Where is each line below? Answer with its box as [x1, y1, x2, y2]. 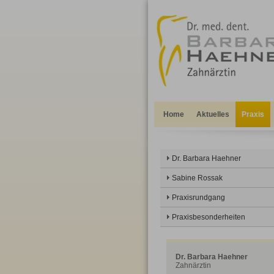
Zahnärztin [176, 261, 211, 270]
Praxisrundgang [172, 193, 225, 202]
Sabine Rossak [172, 174, 223, 182]
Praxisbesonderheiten [172, 213, 245, 221]
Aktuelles [196, 110, 229, 119]
